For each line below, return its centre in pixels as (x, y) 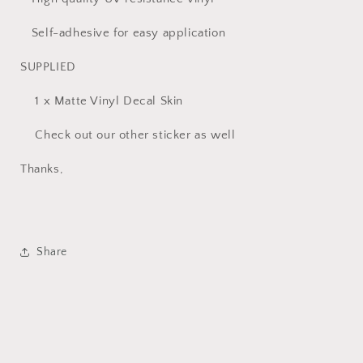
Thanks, (42, 169)
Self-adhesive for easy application (128, 33)
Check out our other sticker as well (135, 135)
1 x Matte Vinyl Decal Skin (109, 101)
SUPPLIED (48, 67)
